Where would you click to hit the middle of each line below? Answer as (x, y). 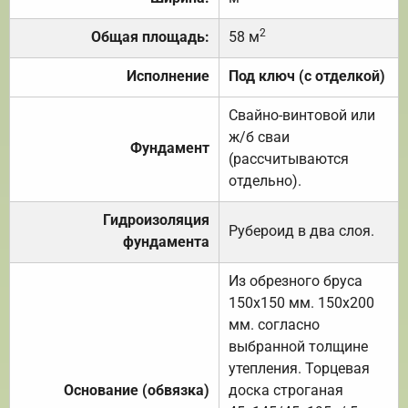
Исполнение (168, 76)
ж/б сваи (259, 137)
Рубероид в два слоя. (301, 230)
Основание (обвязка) (137, 390)
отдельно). (265, 180)
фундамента (166, 241)
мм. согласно (274, 324)
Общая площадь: (150, 36)
